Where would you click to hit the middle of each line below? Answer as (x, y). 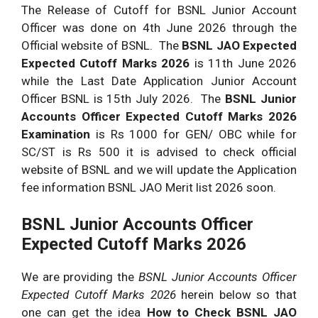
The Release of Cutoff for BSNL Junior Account (159, 10)
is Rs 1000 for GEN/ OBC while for (196, 134)
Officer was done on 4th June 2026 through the (159, 27)
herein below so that (239, 295)
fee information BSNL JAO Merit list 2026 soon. (149, 187)
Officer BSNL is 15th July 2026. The (121, 98)
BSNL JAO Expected (239, 45)
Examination (59, 134)
